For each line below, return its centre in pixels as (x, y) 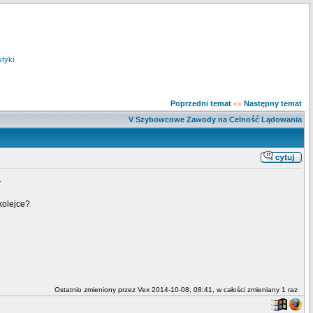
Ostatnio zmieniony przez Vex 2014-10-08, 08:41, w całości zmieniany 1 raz (178, 290)
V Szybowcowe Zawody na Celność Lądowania (215, 119)
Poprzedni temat (201, 103)
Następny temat (273, 103)
